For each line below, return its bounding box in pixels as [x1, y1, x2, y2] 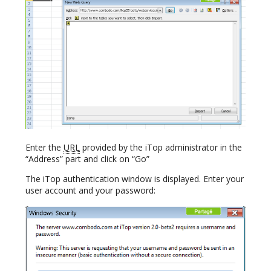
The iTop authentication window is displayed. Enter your [25, 173, 244, 185]
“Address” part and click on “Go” [25, 153, 149, 165]
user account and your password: [25, 184, 155, 197]
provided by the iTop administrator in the [80, 142, 242, 154]
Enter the [25, 142, 64, 154]
